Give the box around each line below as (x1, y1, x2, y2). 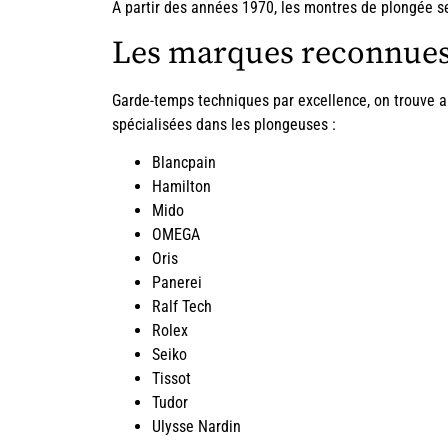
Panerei (152, 273, 202, 293)
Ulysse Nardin (152, 417, 241, 437)
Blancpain (152, 153, 216, 173)
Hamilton (152, 177, 211, 197)
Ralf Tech (152, 297, 212, 317)
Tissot (152, 369, 191, 389)
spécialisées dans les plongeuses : (112, 114, 336, 134)
